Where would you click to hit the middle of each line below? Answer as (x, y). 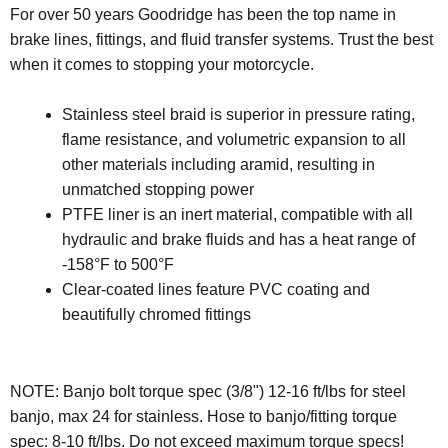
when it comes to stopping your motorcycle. (162, 64)
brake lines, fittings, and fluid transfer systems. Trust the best (221, 39)
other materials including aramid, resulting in (218, 165)
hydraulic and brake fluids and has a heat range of (238, 240)
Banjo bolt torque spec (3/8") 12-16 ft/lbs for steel (234, 391)
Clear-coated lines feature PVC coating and (216, 290)
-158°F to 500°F (118, 265)
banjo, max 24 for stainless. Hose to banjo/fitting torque (203, 416)
